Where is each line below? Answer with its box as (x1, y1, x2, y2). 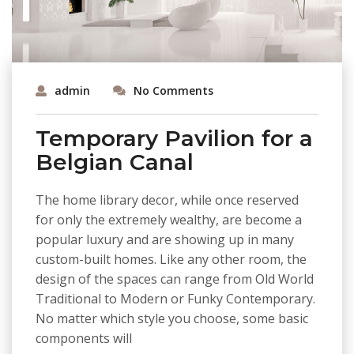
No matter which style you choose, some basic (36, 309, 308, 327)
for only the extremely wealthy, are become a (36, 210, 302, 228)
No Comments (134, 82, 213, 98)
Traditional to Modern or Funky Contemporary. (36, 289, 315, 307)
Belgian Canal (36, 148, 194, 175)
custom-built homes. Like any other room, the (36, 250, 307, 268)
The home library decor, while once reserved (36, 190, 299, 209)
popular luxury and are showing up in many (36, 230, 294, 248)
